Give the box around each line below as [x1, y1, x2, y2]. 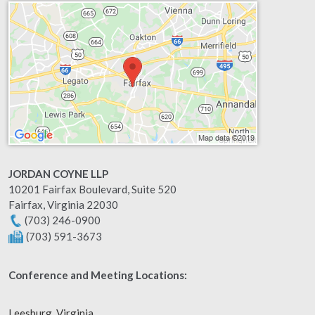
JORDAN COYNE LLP [8, 167, 108, 180]
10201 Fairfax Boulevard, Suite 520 [8, 183, 176, 195]
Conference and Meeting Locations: [8, 269, 187, 282]
